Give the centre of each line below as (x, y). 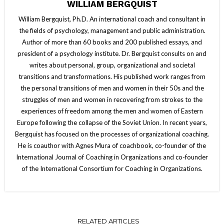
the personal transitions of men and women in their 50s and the (112, 88)
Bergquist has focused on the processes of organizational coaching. (112, 134)
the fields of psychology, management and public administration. (112, 31)
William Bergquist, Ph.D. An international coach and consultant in (112, 19)
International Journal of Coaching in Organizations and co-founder (112, 157)
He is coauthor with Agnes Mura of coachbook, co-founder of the (112, 146)
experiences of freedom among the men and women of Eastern (112, 111)
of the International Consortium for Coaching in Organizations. (112, 169)
